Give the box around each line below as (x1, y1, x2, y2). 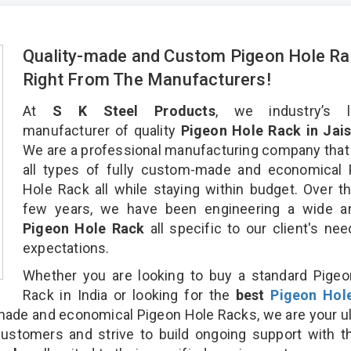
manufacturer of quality (23, 121, 176, 139)
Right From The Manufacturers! (23, 69, 276, 89)
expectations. (23, 239, 110, 256)
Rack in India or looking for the (23, 286, 236, 303)
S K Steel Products (52, 102, 215, 119)
